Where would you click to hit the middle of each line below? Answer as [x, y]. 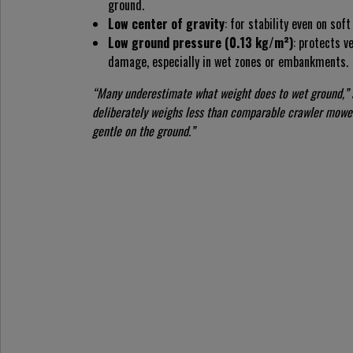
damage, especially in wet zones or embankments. [228, 61]
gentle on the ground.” [143, 130]
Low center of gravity [166, 23]
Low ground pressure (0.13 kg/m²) [201, 42]
